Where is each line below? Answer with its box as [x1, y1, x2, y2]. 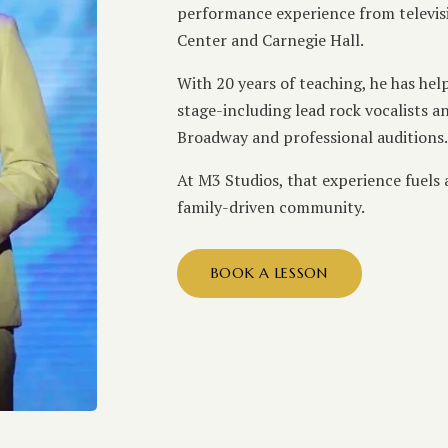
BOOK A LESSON [210, 264, 328, 283]
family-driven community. [176, 196, 365, 219]
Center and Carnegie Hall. [176, 29, 364, 52]
